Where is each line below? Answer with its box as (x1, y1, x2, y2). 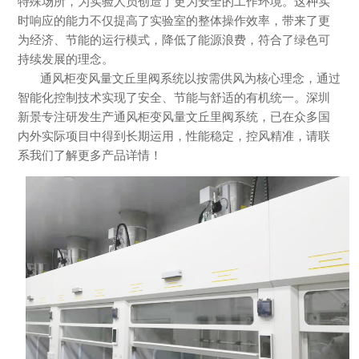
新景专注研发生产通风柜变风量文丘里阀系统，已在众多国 (17, 110, 330, 124)
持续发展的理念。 (17, 52, 114, 67)
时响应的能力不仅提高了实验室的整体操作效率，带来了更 (17, 14, 330, 28)
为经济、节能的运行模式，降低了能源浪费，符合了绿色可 (17, 33, 330, 47)
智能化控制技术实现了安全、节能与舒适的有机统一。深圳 (17, 91, 330, 105)
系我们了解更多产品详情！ (17, 148, 162, 163)
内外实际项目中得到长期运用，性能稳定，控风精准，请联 (17, 129, 330, 143)
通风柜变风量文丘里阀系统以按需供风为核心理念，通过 (39, 71, 341, 86)
